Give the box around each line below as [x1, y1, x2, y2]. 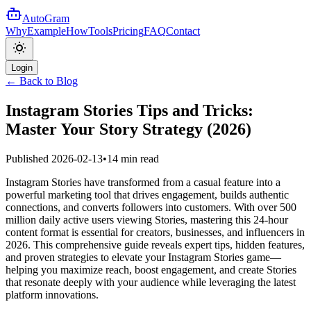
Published [6, 152, 51, 165]
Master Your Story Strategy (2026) [6, 119, 251, 138]
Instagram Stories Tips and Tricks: [6, 101, 253, 119]
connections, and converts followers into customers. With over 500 [6, 201, 296, 213]
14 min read [107, 152, 159, 165]
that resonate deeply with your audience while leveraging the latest [6, 276, 296, 288]
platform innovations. [6, 288, 99, 301]
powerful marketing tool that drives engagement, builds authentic [6, 188, 289, 201]
